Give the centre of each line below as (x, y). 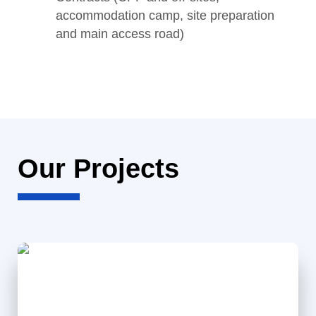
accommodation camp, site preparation (165, 16)
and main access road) (120, 34)
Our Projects (98, 169)
